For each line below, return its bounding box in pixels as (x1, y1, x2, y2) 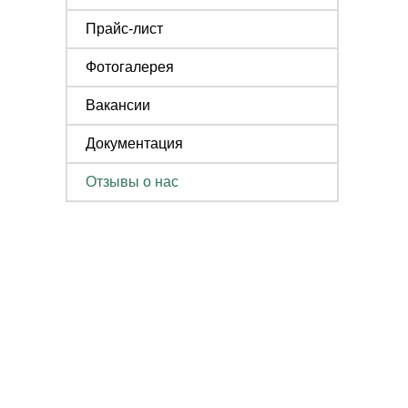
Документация (86, 136, 183, 151)
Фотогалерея (86, 59, 174, 75)
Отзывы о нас (86, 174, 178, 189)
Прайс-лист (86, 21, 163, 36)
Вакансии (86, 97, 150, 113)
